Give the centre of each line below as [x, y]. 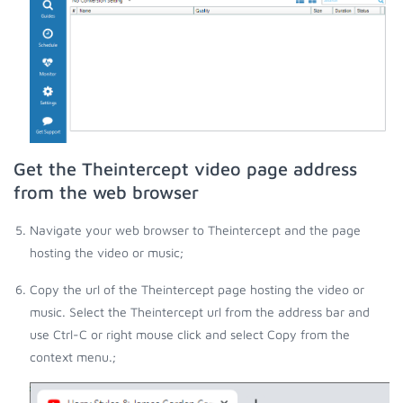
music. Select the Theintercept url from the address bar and [200, 312]
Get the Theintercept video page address [185, 169]
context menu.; [73, 357]
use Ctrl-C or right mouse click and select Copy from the [190, 335]
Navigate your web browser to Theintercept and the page [195, 230]
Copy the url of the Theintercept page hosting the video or [197, 290]
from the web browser [106, 193]
